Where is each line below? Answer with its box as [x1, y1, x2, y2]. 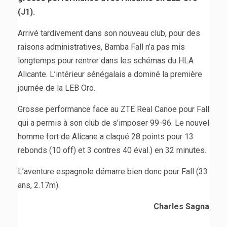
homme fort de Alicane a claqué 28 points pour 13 [18, 131, 194, 141]
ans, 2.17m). [18, 180, 60, 190]
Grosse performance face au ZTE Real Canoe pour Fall [18, 104, 209, 114]
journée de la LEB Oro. [18, 83, 95, 93]
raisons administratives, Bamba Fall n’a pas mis [18, 42, 185, 52]
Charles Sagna [154, 201, 209, 211]
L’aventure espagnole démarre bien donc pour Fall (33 [18, 166, 208, 176]
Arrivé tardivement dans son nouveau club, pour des [18, 28, 200, 38]
